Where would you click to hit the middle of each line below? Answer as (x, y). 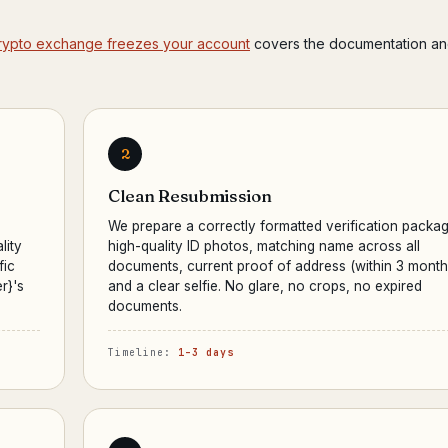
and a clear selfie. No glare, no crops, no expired (265, 286)
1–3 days (206, 352)
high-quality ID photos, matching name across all (264, 246)
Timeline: (143, 352)
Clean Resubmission (190, 195)
